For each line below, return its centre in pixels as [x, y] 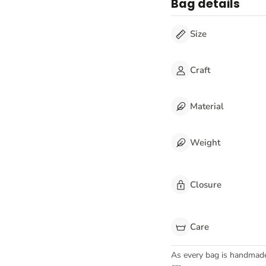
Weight [205, 142]
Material [207, 106]
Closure [206, 184]
